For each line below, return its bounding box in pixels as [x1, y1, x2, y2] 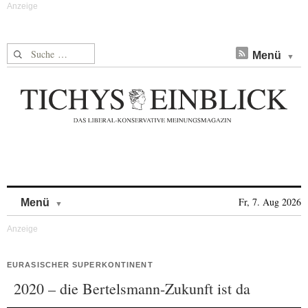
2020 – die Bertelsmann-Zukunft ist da [14, 278, 250, 298]
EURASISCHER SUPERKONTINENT [7, 261, 153, 269]
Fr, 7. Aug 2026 [239, 195, 301, 208]
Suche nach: [7, 44, 60, 58]
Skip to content [63, 190, 135, 201]
